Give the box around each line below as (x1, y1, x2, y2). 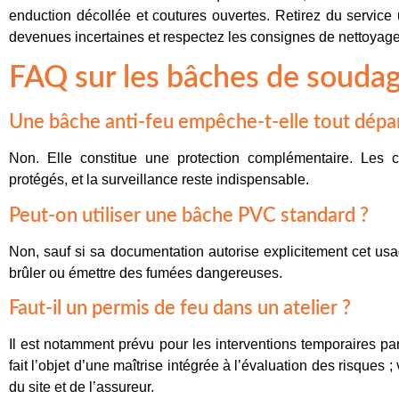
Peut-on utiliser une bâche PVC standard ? (9, 205, 369, 225)
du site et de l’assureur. (9, 379, 154, 395)
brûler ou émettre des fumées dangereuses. (9, 265, 282, 281)
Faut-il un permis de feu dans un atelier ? (9, 298, 351, 319)
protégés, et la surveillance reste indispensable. (9, 172, 309, 188)
